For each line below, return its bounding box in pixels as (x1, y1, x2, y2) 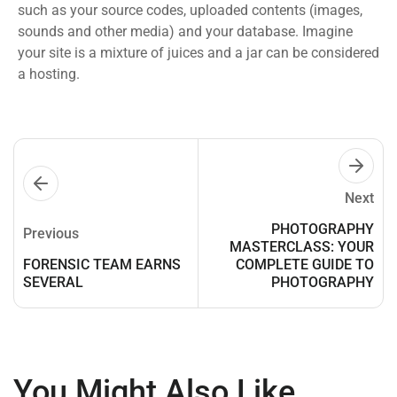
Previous (23, 224, 79, 242)
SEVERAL (23, 273, 83, 291)
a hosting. (18, 65, 80, 82)
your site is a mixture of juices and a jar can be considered (18, 43, 379, 61)
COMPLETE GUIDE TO (236, 255, 374, 273)
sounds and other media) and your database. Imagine (18, 22, 353, 40)
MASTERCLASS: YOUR (230, 237, 374, 255)
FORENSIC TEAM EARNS (23, 255, 181, 273)
